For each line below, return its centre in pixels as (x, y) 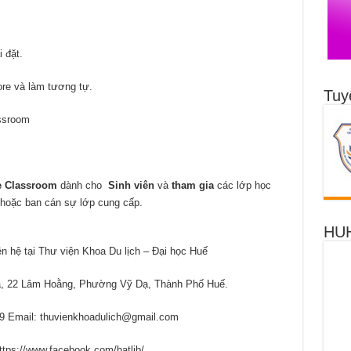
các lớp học (242, 185)
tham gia (192, 185)
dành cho (81, 185)
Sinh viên (129, 185)
